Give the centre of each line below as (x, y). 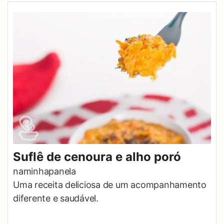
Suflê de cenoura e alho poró (97, 156)
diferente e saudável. (56, 198)
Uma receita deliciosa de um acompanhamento (110, 184)
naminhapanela (44, 171)
